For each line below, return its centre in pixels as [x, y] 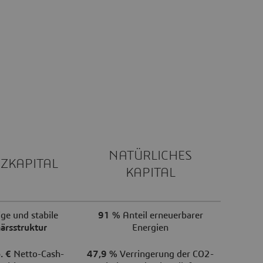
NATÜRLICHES [150, 155]
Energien [150, 227]
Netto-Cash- [37, 254]
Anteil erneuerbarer [161, 215]
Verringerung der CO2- [166, 254]
